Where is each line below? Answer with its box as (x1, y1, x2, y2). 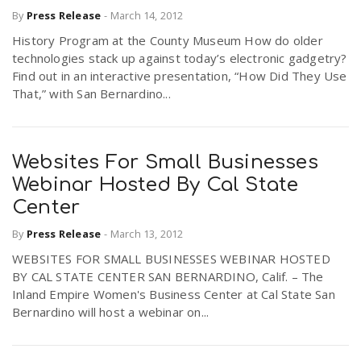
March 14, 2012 (110, 8, 184, 23)
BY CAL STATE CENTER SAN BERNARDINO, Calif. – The (12, 268, 324, 284)
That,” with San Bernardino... (12, 85, 171, 102)
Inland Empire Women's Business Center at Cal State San (12, 285, 335, 302)
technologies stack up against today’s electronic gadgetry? (12, 50, 347, 67)
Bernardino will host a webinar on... (12, 303, 210, 320)
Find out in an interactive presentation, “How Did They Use (12, 68, 347, 85)
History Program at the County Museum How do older (12, 32, 323, 49)
